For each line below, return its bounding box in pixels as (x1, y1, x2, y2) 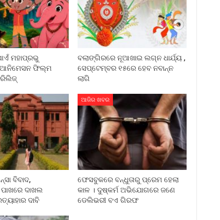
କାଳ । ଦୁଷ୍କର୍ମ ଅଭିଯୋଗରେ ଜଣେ (78, 186, 175, 195)
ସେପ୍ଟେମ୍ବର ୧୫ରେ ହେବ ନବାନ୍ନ (78, 64, 174, 73)
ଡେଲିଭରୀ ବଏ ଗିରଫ (78, 196, 139, 205)
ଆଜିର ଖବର (81, 96, 110, 104)
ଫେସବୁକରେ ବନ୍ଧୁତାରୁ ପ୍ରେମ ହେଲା (78, 175, 179, 185)
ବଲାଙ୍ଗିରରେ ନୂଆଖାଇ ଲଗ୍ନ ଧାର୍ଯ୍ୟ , (78, 54, 186, 63)
